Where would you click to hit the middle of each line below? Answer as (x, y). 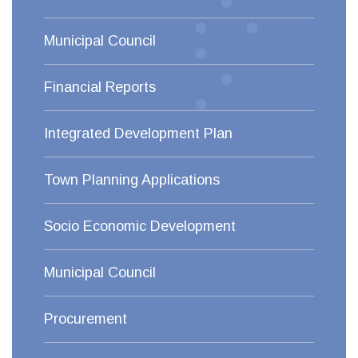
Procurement (86, 319)
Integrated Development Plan (138, 133)
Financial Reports (100, 87)
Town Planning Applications (132, 180)
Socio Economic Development (140, 226)
